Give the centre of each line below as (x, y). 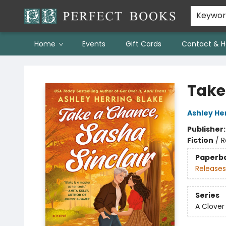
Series (207, 195)
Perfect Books (32, 65)
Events (94, 44)
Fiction (200, 140)
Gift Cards (144, 44)
